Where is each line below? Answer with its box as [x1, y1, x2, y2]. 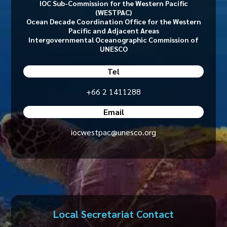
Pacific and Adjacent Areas [68, 26, 159, 35]
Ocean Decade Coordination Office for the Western [26, 17, 201, 26]
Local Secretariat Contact [53, 207, 174, 220]
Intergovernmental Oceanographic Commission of [28, 35, 199, 44]
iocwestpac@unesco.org [71, 127, 156, 137]
